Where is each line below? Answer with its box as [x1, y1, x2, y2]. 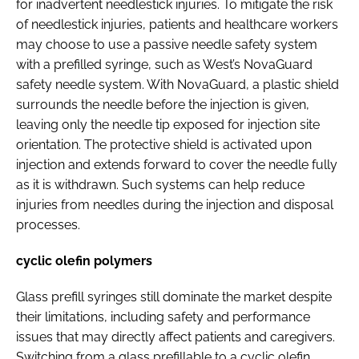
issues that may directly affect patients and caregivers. [16, 329, 335, 345]
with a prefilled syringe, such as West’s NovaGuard [16, 56, 313, 72]
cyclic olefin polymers [16, 252, 152, 268]
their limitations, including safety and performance [16, 309, 310, 325]
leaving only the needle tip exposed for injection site [16, 116, 320, 132]
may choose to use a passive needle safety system [16, 36, 317, 52]
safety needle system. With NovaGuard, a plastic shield [16, 76, 339, 92]
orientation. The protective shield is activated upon [16, 136, 312, 152]
